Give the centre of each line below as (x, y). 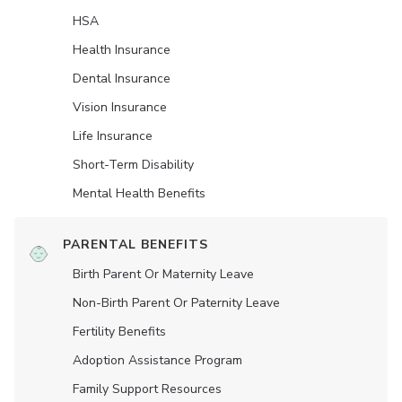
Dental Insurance (122, 79)
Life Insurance (113, 136)
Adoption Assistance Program (157, 361)
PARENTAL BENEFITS (135, 245)
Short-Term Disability (133, 165)
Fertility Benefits (119, 332)
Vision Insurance (120, 108)
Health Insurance (122, 50)
